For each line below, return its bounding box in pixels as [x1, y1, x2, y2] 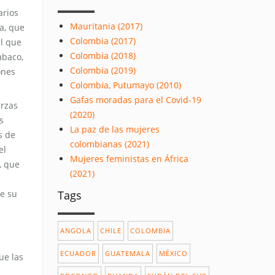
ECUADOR [60, 249, 96, 258]
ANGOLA [60, 226, 91, 235]
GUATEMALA [104, 249, 150, 258]
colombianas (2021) [69, 138, 149, 150]
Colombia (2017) [69, 35, 136, 47]
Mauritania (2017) [69, 20, 142, 32]
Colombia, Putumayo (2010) [69, 79, 181, 91]
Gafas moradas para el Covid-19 [69, 94, 201, 106]
